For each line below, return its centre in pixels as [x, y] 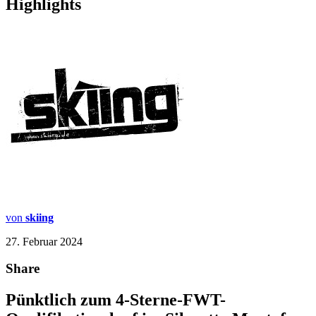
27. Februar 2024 [44, 241]
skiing [39, 217]
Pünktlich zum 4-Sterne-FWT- [116, 300]
